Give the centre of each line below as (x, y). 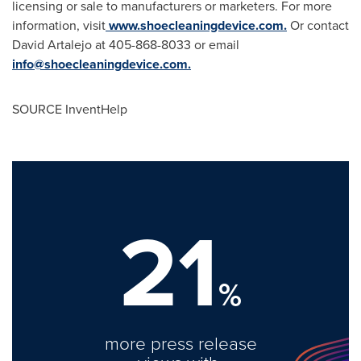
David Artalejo (52, 45)
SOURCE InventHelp (70, 109)
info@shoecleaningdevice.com (100, 64)
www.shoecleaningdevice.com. (196, 25)
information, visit (59, 25)
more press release (180, 343)
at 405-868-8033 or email (166, 45)
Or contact (318, 25)
